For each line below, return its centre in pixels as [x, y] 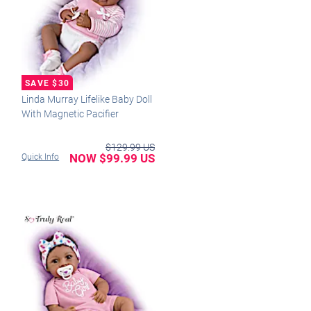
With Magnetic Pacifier [70, 113]
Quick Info [41, 157]
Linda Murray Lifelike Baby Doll [87, 99]
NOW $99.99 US [112, 158]
